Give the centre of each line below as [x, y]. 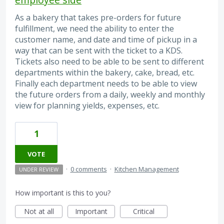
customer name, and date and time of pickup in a [106, 39]
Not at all [39, 211]
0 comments [88, 169]
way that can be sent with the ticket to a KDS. [99, 50]
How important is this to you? [63, 193]
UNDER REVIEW [39, 169]
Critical [144, 211]
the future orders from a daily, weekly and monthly [110, 94]
